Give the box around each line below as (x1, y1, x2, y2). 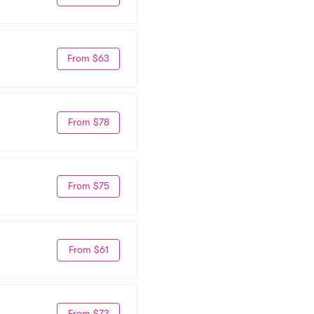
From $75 (67, 180, 109, 191)
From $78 (67, 116, 109, 128)
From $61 (68, 244, 109, 255)
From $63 (67, 53, 109, 64)
